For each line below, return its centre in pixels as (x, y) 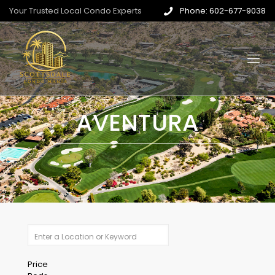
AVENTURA (137, 122)
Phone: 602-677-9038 (223, 11)
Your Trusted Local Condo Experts (76, 11)
